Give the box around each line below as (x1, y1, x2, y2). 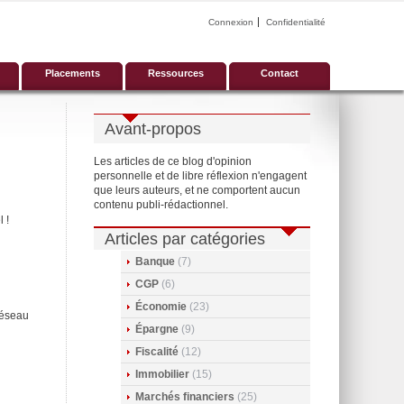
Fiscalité (135, 345, 179, 358)
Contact (261, 68, 298, 78)
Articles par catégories (105, 230, 265, 248)
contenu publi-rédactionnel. (94, 198, 228, 211)
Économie (135, 300, 187, 313)
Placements (44, 68, 100, 78)
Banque (135, 255, 175, 268)
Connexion (208, 17, 253, 27)
